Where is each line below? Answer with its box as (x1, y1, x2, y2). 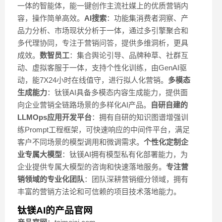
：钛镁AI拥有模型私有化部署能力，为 (62, 150, 188, 159)
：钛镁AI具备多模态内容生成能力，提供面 (47, 88, 188, 97)
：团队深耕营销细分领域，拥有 (84, 175, 188, 184)
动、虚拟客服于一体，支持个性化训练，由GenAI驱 (17, 63, 187, 72)
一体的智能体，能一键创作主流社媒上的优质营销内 (17, 1, 188, 10)
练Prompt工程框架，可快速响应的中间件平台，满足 (17, 125, 190, 134)
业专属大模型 (17, 150, 62, 159)
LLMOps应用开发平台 (17, 113, 92, 122)
